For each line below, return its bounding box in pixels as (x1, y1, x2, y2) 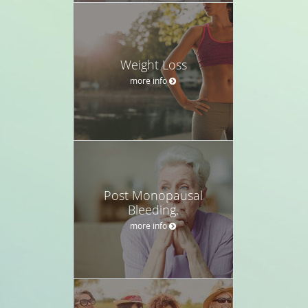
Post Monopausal (104, 186, 203, 203)
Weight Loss (120, 56, 187, 73)
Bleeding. (128, 201, 179, 218)
